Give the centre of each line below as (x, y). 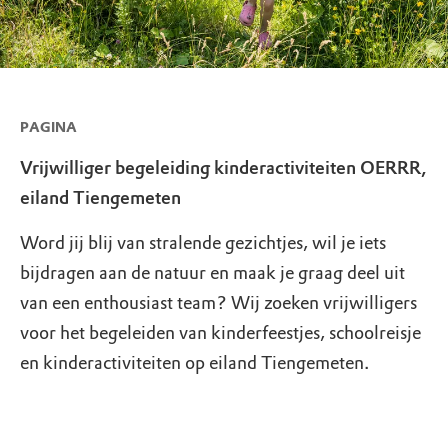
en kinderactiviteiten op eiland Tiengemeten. (194, 363)
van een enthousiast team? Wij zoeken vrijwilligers (218, 303)
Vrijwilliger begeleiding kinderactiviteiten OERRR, (223, 168)
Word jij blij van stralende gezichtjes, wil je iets (203, 243)
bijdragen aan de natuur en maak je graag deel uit (212, 273)
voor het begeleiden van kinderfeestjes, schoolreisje (220, 333)
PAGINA (48, 127)
